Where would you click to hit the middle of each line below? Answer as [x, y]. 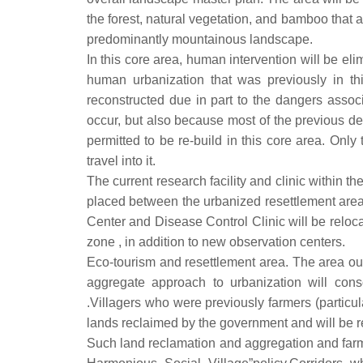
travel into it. [121, 161]
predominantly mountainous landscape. [200, 39]
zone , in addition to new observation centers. [216, 242]
